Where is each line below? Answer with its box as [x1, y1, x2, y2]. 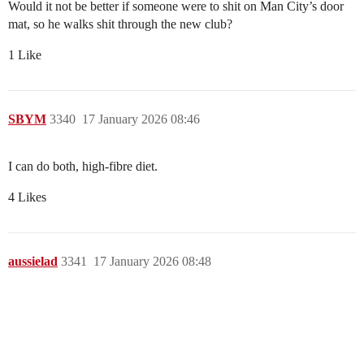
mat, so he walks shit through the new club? [8, 17, 232, 32]
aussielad [8, 254, 58, 269]
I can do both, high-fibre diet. [8, 159, 158, 174]
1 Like [8, 48, 41, 63]
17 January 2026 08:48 [93, 254, 211, 269]
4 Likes [8, 190, 46, 205]
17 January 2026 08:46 [82, 112, 200, 127]
